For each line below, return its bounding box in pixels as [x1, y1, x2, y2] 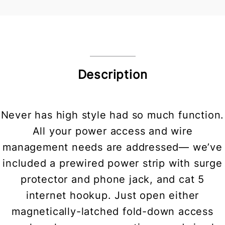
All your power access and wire [32, 125, 193, 138]
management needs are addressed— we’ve [3, 141, 222, 154]
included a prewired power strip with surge [3, 157, 222, 170]
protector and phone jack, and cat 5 [21, 173, 204, 186]
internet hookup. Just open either [26, 189, 199, 202]
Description [77, 67, 148, 82]
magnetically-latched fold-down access [12, 205, 213, 218]
